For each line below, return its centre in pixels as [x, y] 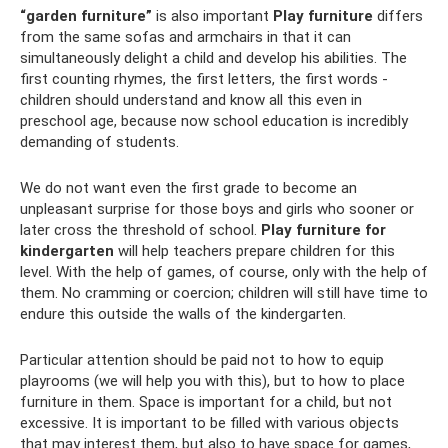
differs [398, 16]
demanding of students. [99, 142]
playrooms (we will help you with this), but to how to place [212, 381]
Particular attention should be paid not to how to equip [202, 360]
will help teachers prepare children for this [254, 251]
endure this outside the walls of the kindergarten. [183, 314]
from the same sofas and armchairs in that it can [185, 37]
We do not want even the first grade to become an [188, 188]
